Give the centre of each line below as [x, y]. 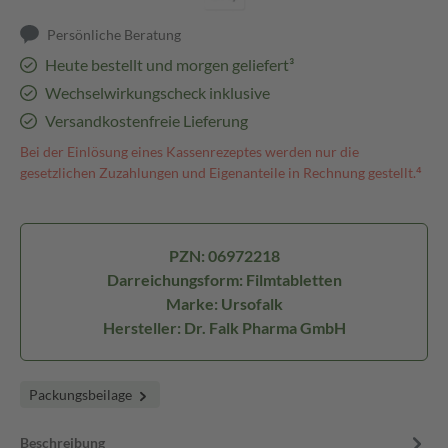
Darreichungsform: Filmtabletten [224, 279]
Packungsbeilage [82, 394]
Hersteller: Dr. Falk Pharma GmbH [224, 327]
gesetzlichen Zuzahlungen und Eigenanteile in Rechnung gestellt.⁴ [221, 172]
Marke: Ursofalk [224, 303]
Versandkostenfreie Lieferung [146, 120]
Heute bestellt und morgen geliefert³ [169, 64]
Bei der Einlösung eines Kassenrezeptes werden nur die [189, 151]
